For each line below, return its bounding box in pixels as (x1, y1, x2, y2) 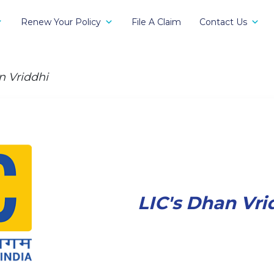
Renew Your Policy (21, 16, 101, 28)
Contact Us (199, 16, 247, 28)
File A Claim (131, 16, 181, 28)
